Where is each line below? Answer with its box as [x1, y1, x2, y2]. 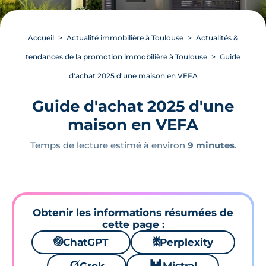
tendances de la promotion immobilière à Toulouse [26, 52, 207, 61]
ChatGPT [62, 236, 109, 248]
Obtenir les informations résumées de [33, 207, 233, 218]
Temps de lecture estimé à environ [30, 140, 188, 151]
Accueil [28, 33, 54, 42]
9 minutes [187, 140, 235, 151]
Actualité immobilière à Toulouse [66, 33, 183, 42]
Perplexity [159, 236, 213, 248]
